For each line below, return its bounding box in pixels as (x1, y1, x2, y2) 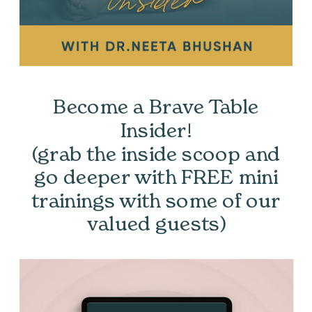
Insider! (120, 118, 192, 143)
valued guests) (86, 211, 226, 237)
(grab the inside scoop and (31, 141, 281, 167)
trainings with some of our (31, 188, 281, 214)
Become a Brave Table (53, 94, 259, 120)
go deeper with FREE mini (34, 164, 278, 190)
